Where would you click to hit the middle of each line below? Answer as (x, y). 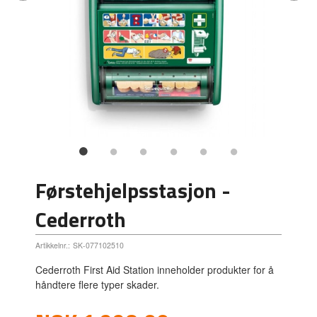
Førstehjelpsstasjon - (133, 190)
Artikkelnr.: (53, 245)
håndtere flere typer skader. (98, 285)
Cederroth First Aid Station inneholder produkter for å (155, 270)
